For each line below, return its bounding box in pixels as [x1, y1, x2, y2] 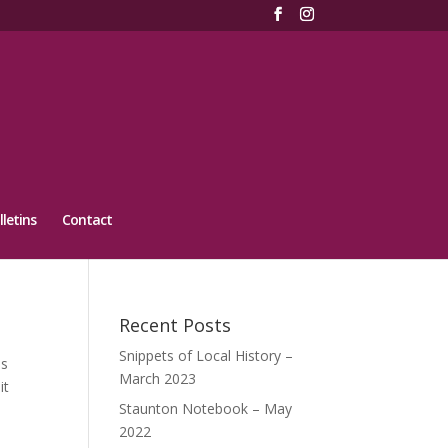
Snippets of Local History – [119, 346, 294, 365]
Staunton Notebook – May [119, 399, 293, 418]
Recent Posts [119, 313, 232, 337]
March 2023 [119, 369, 197, 388]
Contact [61, 210, 112, 229]
